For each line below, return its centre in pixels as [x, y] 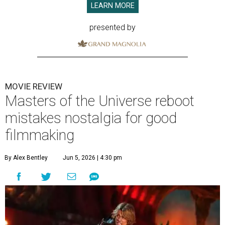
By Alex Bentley [26, 158]
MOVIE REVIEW [34, 87]
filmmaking [40, 135]
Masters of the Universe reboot [100, 101]
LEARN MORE [113, 6]
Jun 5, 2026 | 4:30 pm [92, 158]
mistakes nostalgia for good [91, 118]
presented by [113, 28]
